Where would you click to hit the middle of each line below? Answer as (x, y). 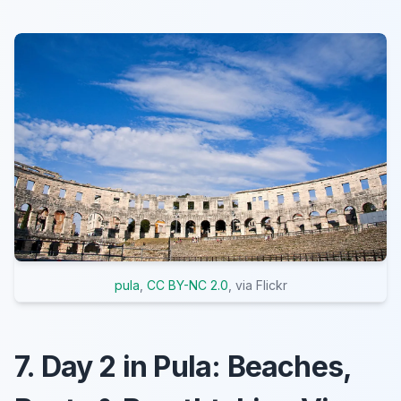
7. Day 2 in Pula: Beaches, (183, 367)
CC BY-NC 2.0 (187, 286)
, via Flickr (257, 286)
